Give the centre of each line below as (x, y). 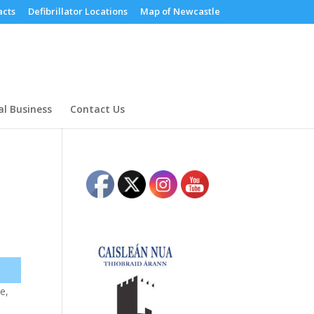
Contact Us (97, 109)
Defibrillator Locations (77, 11)
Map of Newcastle (180, 11)
